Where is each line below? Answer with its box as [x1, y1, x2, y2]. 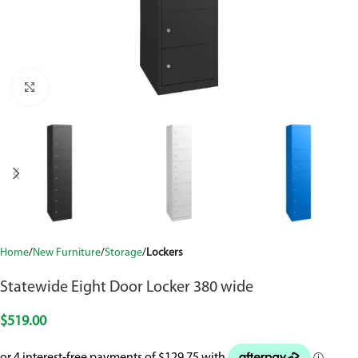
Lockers [146, 247, 183, 260]
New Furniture [33, 247, 101, 260]
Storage [105, 247, 142, 260]
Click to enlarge [47, 82, 113, 93]
